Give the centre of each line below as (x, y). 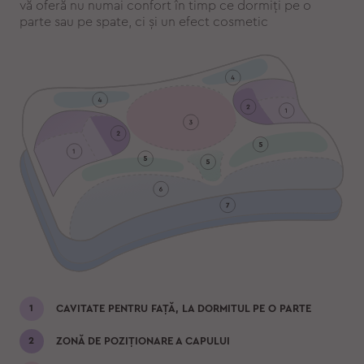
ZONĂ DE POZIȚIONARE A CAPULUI (143, 341)
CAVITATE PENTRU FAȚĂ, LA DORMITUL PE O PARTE (183, 309)
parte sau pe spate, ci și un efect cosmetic (143, 22)
